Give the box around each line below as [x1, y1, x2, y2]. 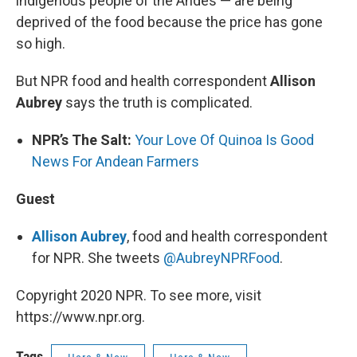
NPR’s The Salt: [32, 131, 131, 149]
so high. [16, 35, 65, 53]
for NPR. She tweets [32, 249, 163, 267]
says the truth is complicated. [62, 94, 253, 112]
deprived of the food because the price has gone [16, 14, 323, 31]
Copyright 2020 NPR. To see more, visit [16, 287, 261, 304]
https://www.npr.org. [16, 308, 145, 326]
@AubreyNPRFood [163, 249, 280, 267]
